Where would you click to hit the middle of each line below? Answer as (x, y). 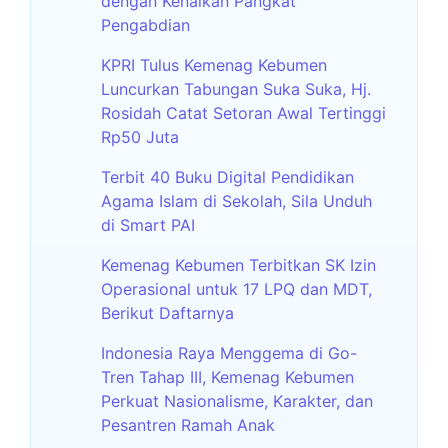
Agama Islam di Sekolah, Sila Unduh (236, 200)
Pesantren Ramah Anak (188, 424)
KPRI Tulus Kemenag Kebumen (214, 64)
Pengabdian (145, 24)
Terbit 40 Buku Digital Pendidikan (227, 176)
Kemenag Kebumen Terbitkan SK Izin (238, 264)
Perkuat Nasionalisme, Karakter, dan (237, 400)
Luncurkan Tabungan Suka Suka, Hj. (236, 88)
